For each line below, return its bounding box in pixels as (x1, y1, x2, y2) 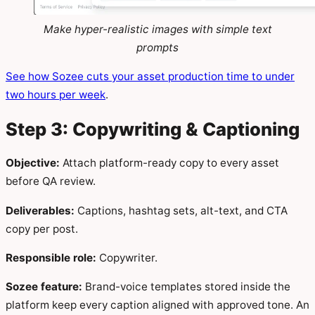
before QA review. (6, 174, 96, 188)
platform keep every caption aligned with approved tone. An (6, 297, 309, 311)
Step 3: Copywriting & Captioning (6, 118, 300, 141)
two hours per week (6, 87, 105, 101)
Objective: (6, 156, 60, 170)
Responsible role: (6, 250, 96, 264)
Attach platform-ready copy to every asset (60, 156, 279, 170)
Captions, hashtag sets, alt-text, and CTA (75, 203, 288, 217)
